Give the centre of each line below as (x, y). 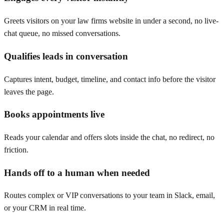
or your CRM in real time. (45, 208)
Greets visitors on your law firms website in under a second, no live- (111, 21)
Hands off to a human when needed (77, 172)
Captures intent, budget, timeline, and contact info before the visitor (110, 79)
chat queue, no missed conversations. (62, 33)
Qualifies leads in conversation (66, 56)
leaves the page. (29, 91)
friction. (16, 150)
